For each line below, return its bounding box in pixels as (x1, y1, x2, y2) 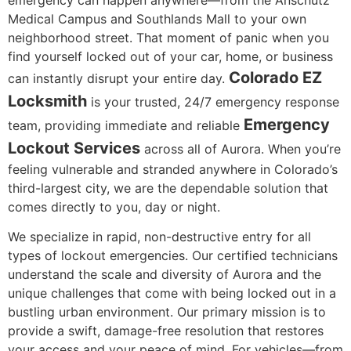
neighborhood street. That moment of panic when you (8, 29, 329, 45)
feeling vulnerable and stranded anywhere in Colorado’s (8, 161, 338, 177)
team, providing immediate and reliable (8, 117, 244, 133)
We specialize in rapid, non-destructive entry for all (8, 228, 311, 244)
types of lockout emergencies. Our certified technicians (8, 247, 338, 263)
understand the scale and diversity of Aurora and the (8, 266, 321, 282)
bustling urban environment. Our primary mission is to (8, 303, 326, 320)
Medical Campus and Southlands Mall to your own (8, 10, 306, 27)
